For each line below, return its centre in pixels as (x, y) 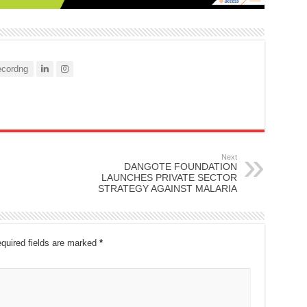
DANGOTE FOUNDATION (180, 166)
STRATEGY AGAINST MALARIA (167, 188)
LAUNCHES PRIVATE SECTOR (169, 177)
